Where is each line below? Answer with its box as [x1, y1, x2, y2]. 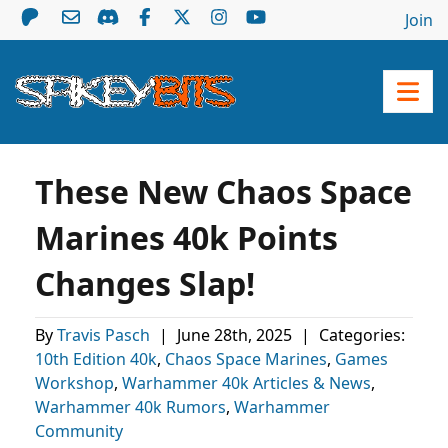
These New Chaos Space [35, 170, 412, 213]
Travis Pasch [57, 324, 154, 346]
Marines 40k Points [35, 216, 338, 259]
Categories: [315, 324, 405, 346]
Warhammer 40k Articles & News [122, 372, 371, 394]
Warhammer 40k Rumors [35, 396, 226, 418]
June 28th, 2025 [177, 324, 296, 346]
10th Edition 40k [35, 348, 157, 370]
